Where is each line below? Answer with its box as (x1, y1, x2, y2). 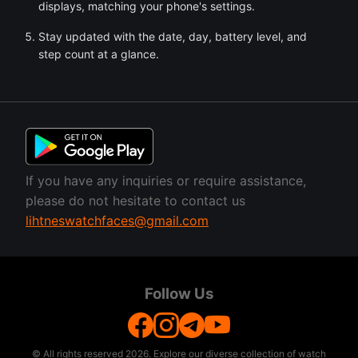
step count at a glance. (38, 47, 159, 61)
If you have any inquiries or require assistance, (26, 173, 306, 189)
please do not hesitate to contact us (26, 193, 245, 209)
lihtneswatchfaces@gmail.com (26, 213, 209, 229)
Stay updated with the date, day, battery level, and (38, 30, 307, 43)
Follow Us (144, 284, 214, 304)
